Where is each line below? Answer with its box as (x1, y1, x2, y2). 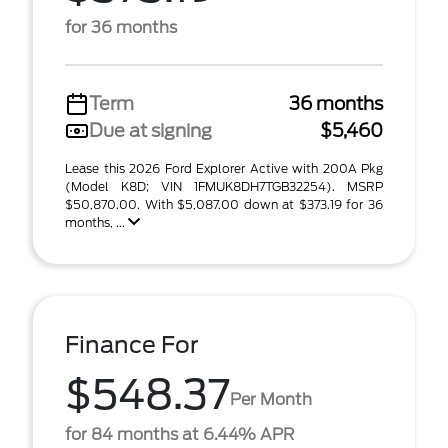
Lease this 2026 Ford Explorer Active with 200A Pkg (65, 161, 383, 176)
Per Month (230, 389, 312, 409)
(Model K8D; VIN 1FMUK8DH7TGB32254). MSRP (65, 179, 383, 194)
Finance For (65, 331, 199, 359)
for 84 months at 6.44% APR (65, 425, 294, 444)
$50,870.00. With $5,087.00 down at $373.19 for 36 (65, 197, 383, 212)
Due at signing (89, 120, 212, 141)
